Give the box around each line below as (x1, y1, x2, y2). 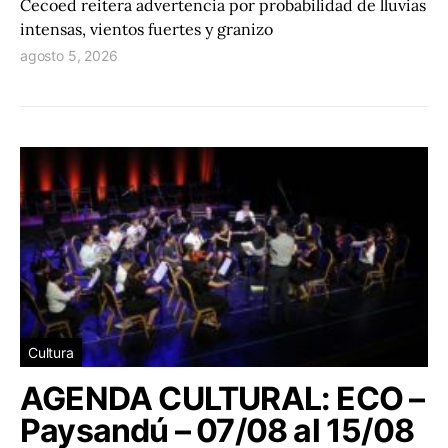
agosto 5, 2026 (20, 47, 118, 65)
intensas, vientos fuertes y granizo (20, 19, 273, 40)
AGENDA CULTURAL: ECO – (20, 379, 425, 419)
